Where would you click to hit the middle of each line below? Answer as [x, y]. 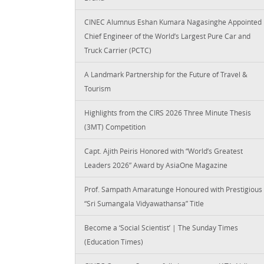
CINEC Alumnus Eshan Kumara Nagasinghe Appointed [173, 22]
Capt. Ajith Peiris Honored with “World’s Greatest [164, 151]
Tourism [98, 88]
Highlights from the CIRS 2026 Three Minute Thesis [168, 112]
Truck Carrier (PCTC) [118, 50]
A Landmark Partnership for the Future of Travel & [166, 74]
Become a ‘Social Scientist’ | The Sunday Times [161, 227]
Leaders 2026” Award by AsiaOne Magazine [156, 165]
